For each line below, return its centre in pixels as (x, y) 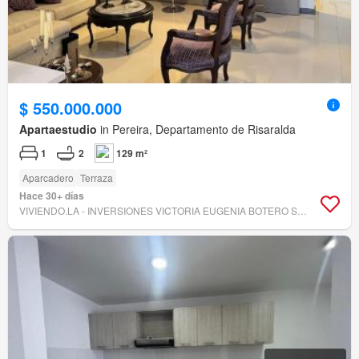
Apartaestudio (58, 129)
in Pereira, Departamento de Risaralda (196, 129)
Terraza (97, 178)
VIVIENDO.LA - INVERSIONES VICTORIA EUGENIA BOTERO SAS (302, 211)
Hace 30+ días (52, 196)
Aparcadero (48, 178)
